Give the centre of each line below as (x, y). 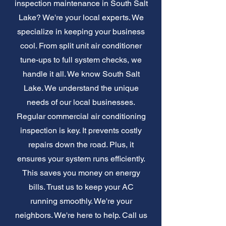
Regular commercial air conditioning (81, 116)
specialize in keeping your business (81, 31)
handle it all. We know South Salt (81, 74)
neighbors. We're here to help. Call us (81, 215)
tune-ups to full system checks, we (81, 60)
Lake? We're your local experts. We (81, 17)
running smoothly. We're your (81, 201)
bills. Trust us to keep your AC (81, 187)
